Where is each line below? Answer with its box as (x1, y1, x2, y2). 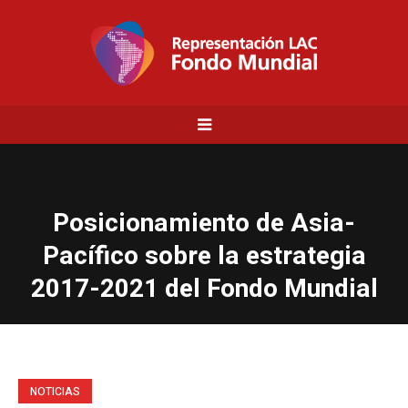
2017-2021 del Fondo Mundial (30, 270, 378, 308)
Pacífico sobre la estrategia (42, 238, 366, 275)
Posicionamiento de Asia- (53, 205, 355, 242)
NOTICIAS (30, 383, 80, 400)
